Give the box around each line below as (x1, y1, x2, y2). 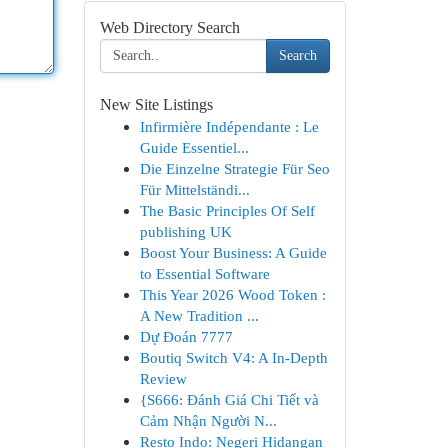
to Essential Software (139, 265, 270, 282)
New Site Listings (99, 96, 213, 113)
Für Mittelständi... (139, 181, 250, 198)
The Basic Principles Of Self (139, 202, 315, 219)
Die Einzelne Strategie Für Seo (139, 160, 330, 177)
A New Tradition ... (139, 307, 259, 324)
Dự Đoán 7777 (139, 328, 233, 345)
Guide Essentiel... (139, 139, 249, 156)
